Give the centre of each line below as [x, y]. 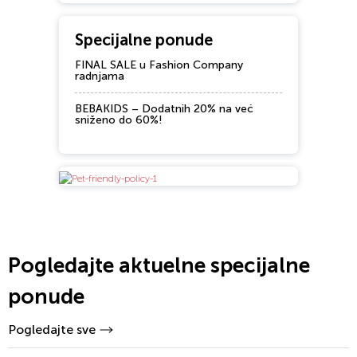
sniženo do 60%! [119, 120]
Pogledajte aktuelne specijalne [159, 266]
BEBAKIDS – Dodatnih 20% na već [164, 109]
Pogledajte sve [52, 330]
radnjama [100, 76]
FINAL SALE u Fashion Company [159, 65]
